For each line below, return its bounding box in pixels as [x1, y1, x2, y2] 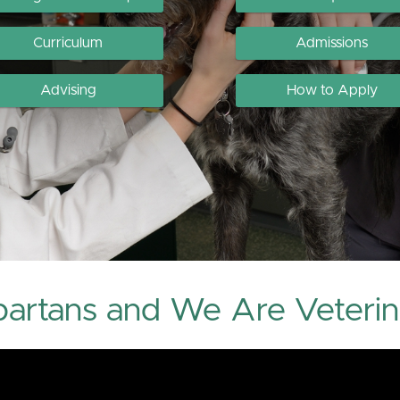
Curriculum [33, 36, 104, 51]
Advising [39, 83, 96, 98]
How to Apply [286, 83, 378, 98]
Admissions [296, 36, 369, 51]
